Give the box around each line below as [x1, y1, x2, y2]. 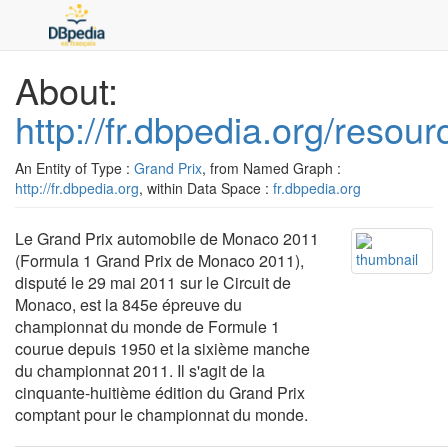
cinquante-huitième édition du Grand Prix [15, 381, 305, 404]
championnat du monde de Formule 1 [15, 315, 280, 338]
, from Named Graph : [202, 158, 341, 178]
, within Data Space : [139, 178, 273, 198]
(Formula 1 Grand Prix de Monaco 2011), [15, 249, 304, 272]
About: [15, 64, 118, 115]
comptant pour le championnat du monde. [15, 403, 308, 426]
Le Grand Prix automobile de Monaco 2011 [15, 227, 319, 250]
